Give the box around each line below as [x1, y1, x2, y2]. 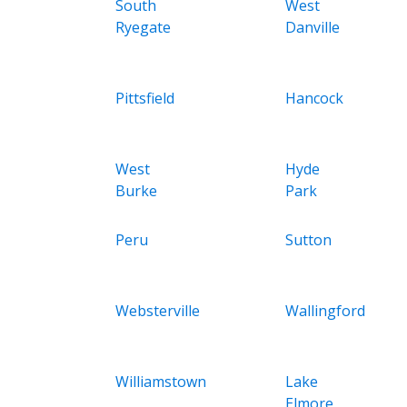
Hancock [284, 87, 343, 108]
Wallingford [284, 300, 365, 321]
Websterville [115, 300, 200, 321]
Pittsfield [115, 87, 174, 108]
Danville [284, 16, 340, 37]
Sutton [284, 229, 332, 250]
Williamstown [115, 371, 206, 392]
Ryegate [115, 16, 171, 37]
